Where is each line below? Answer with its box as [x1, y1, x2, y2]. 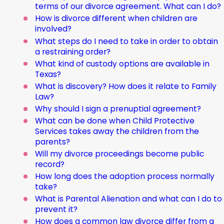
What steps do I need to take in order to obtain [35, 35, 218, 46]
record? [35, 159, 65, 170]
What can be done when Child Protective [35, 115, 195, 126]
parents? [35, 136, 70, 147]
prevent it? [35, 204, 78, 215]
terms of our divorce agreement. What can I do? [35, 1, 221, 12]
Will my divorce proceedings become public [35, 148, 204, 159]
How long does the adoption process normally [35, 171, 215, 182]
